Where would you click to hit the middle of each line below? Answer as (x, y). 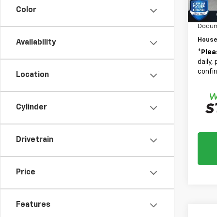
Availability (36, 43)
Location (32, 75)
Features (33, 205)
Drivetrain (35, 140)
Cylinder (31, 108)
